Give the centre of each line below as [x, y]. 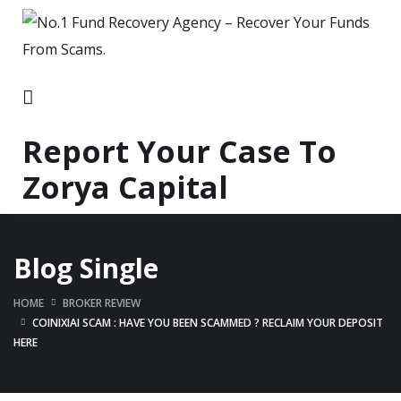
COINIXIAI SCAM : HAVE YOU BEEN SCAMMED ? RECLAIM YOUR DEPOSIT [208, 322]
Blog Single [86, 268]
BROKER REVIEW [102, 303]
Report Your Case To [179, 151]
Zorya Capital [125, 187]
